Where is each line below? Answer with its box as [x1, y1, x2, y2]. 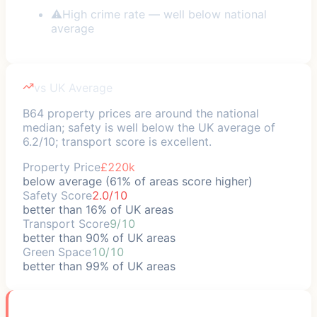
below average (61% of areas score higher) [23, 173, 253, 188]
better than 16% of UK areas [23, 202, 173, 217]
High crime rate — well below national [62, 6, 267, 21]
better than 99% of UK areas [23, 258, 175, 273]
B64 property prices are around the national [23, 105, 259, 120]
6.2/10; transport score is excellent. [23, 134, 212, 149]
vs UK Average [34, 80, 113, 95]
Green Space [23, 244, 91, 259]
